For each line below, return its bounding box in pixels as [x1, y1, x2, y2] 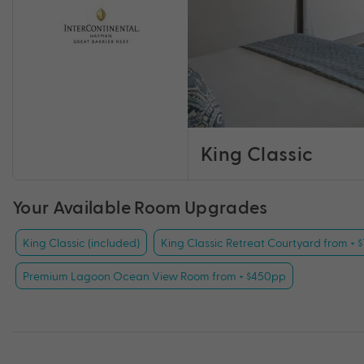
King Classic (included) [23, 234, 140, 249]
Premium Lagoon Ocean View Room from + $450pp [23, 267, 286, 283]
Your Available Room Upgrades [12, 195, 268, 217]
